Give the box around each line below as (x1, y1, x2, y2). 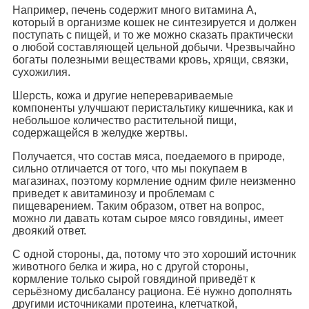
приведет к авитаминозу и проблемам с (12, 188, 215, 200)
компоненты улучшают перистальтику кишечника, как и (12, 102, 293, 114)
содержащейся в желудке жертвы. (12, 127, 188, 139)
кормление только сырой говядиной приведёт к (12, 273, 255, 286)
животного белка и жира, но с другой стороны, (12, 261, 248, 273)
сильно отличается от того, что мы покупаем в (12, 163, 248, 175)
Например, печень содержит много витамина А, (12, 4, 257, 17)
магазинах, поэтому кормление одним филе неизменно (12, 175, 296, 188)
